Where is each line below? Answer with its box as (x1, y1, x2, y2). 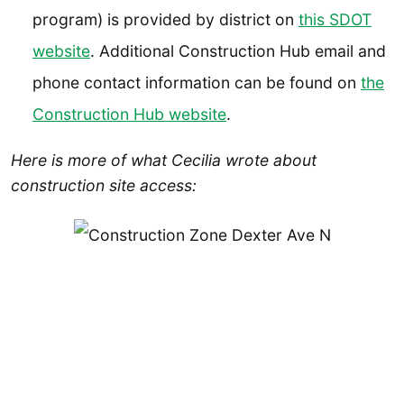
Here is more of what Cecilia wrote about (11, 150, 317, 170)
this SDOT (298, 10, 372, 30)
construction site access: (11, 175, 197, 195)
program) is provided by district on (32, 10, 298, 30)
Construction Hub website (32, 105, 226, 124)
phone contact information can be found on (32, 73, 361, 93)
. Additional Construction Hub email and (90, 41, 386, 61)
